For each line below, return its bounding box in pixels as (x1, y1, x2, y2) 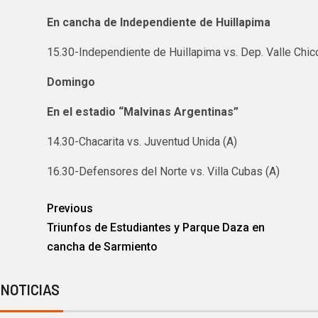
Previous (46, 202, 93, 216)
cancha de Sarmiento (46, 240, 158, 254)
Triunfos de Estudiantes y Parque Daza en (46, 221, 265, 235)
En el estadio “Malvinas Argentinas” (46, 105, 238, 119)
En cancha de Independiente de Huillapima (46, 16, 270, 30)
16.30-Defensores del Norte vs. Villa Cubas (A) (46, 165, 280, 179)
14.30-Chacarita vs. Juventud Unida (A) (46, 135, 237, 149)
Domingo (46, 75, 95, 89)
